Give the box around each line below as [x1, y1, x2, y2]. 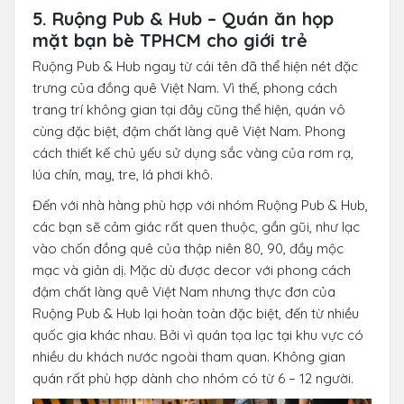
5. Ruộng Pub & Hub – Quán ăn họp [32, 6, 334, 30]
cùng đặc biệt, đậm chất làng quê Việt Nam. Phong [32, 122, 345, 140]
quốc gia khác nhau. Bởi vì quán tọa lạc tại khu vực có [32, 326, 363, 344]
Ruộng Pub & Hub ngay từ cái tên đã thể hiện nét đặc [32, 57, 358, 75]
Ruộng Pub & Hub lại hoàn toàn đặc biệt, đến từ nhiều [32, 304, 359, 322]
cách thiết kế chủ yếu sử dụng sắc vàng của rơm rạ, [32, 143, 353, 161]
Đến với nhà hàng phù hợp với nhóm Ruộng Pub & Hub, [32, 196, 368, 214]
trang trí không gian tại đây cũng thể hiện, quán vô [32, 100, 345, 118]
